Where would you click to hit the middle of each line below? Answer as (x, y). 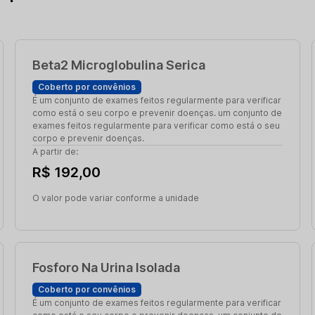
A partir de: (55, 152)
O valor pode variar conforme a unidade (115, 198)
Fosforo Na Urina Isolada (106, 268)
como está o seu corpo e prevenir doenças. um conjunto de (157, 113)
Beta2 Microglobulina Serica (118, 65)
